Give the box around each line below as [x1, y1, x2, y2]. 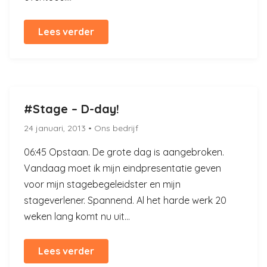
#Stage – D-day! [24, 101, 119, 116]
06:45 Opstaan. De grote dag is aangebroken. [24, 146, 224, 158]
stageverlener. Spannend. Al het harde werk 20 [24, 194, 226, 206]
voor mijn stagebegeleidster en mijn [24, 178, 181, 190]
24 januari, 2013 [24, 123, 88, 133]
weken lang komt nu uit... [24, 210, 130, 222]
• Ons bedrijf [88, 123, 138, 133]
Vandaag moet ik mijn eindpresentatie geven [24, 162, 221, 174]
